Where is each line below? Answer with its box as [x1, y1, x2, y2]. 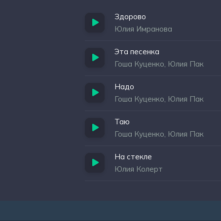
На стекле [114, 152, 152, 161]
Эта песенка [114, 47, 159, 56]
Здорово [114, 12, 146, 21]
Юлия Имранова [114, 24, 172, 34]
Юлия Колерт [114, 164, 163, 174]
